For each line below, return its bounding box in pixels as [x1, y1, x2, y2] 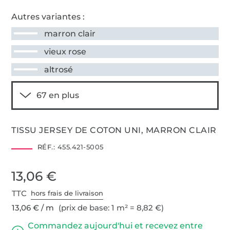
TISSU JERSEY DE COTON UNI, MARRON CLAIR [11, 125, 217, 135]
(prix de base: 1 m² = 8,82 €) [56, 202, 164, 213]
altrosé [44, 64, 73, 74]
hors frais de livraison [31, 189, 104, 198]
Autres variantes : [11, 11, 85, 22]
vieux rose [44, 46, 87, 56]
